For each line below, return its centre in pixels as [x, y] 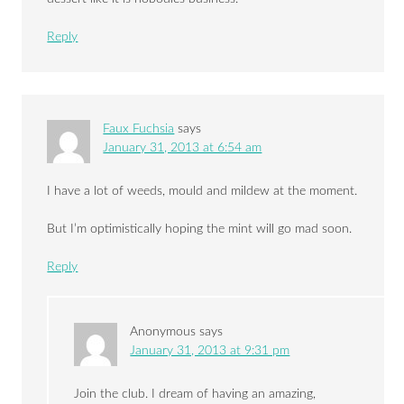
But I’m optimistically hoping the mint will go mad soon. [200, 230]
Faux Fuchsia [139, 129]
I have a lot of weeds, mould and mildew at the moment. [202, 192]
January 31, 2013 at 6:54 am [183, 148]
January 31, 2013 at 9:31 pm [210, 351]
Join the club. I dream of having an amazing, [195, 395]
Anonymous [163, 332]
